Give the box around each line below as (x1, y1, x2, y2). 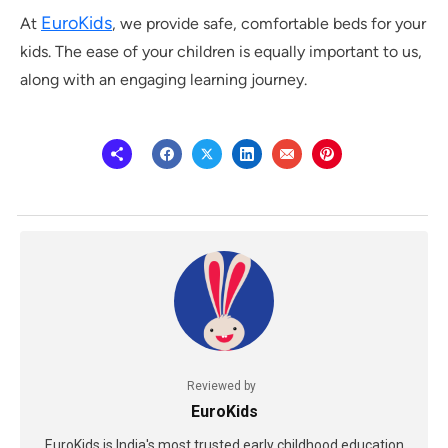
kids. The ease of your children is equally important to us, (20, 42, 422, 62)
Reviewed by (187, 379, 256, 394)
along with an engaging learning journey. (20, 70, 307, 90)
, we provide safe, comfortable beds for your (112, 14, 426, 34)
